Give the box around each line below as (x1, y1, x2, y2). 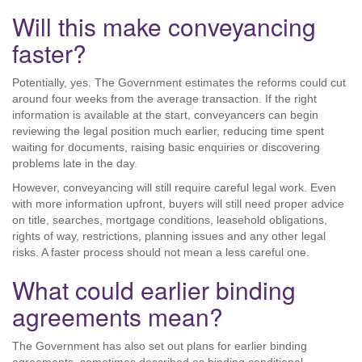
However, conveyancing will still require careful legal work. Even (12, 181, 336, 194)
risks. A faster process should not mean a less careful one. (12, 246, 309, 259)
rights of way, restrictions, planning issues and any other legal (12, 229, 326, 242)
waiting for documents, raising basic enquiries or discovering (12, 141, 320, 154)
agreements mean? (12, 299, 223, 334)
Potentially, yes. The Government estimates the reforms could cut (12, 76, 346, 89)
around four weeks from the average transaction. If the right (12, 92, 317, 105)
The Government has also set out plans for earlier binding (12, 339, 307, 352)
